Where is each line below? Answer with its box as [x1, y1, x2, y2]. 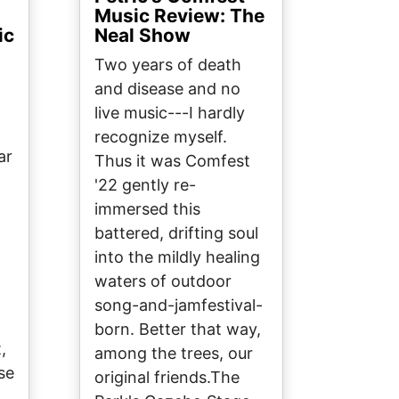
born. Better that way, [94, 320, 261, 339]
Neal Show [94, 24, 191, 47]
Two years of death [94, 55, 241, 75]
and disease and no [94, 79, 240, 99]
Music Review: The [94, 4, 265, 28]
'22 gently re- [94, 175, 196, 195]
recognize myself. [94, 127, 227, 147]
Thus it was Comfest [94, 151, 250, 171]
